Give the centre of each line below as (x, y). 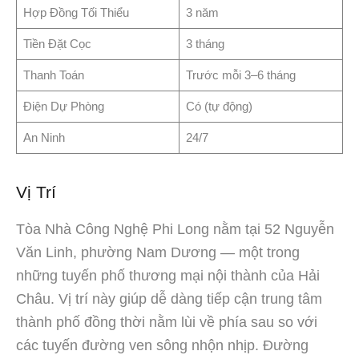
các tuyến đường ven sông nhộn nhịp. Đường (162, 345)
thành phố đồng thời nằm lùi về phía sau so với (167, 322)
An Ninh (44, 137)
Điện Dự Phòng (63, 106)
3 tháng (205, 43)
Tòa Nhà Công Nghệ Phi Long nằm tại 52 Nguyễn (175, 229)
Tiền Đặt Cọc (57, 43)
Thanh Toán (53, 75)
